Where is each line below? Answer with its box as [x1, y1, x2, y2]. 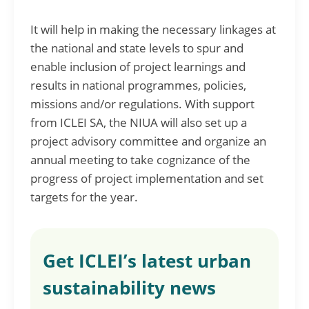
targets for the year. [30, 188, 138, 205]
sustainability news [43, 275, 216, 300]
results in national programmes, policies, [30, 77, 246, 93]
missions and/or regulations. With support [30, 95, 255, 112]
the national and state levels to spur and [30, 39, 243, 56]
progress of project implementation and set [30, 170, 263, 186]
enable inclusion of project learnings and [30, 58, 246, 74]
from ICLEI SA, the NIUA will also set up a [30, 114, 247, 130]
